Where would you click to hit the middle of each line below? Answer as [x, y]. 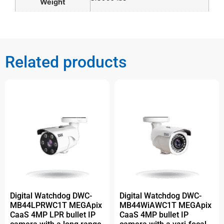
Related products [66, 62]
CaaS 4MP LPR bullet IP [53, 214]
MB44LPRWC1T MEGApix [56, 205]
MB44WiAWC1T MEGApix [165, 205]
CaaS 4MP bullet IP [154, 214]
